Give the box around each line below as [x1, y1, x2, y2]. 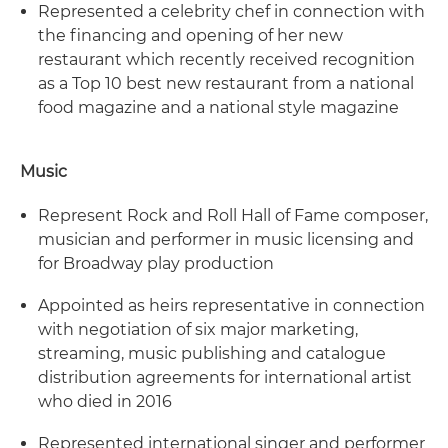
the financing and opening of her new [38, 26, 343, 45]
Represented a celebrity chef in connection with [38, 2, 425, 21]
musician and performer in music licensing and [38, 230, 414, 249]
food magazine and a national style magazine [38, 98, 399, 117]
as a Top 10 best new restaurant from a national [38, 74, 414, 93]
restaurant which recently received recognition [38, 50, 415, 69]
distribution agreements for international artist [38, 368, 412, 387]
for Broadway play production [38, 254, 274, 273]
